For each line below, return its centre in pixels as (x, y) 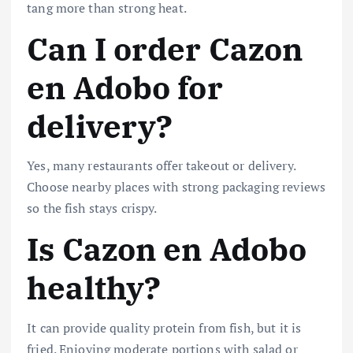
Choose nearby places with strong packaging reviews (176, 187)
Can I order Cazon (165, 48)
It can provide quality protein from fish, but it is (164, 327)
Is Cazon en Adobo (167, 249)
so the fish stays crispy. (92, 208)
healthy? (94, 288)
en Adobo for (125, 87)
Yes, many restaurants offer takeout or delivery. (161, 166)
